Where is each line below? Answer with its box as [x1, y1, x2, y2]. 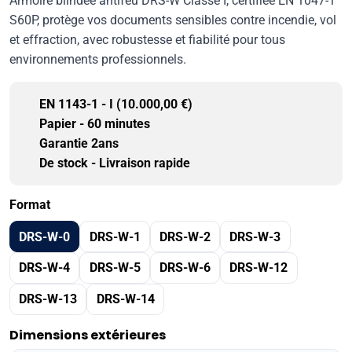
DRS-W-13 [19, 291, 78, 307]
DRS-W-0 [19, 229, 71, 244]
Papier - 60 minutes [39, 116, 150, 132]
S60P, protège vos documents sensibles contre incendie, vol [9, 13, 336, 28]
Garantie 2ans [39, 136, 119, 152]
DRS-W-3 [229, 229, 281, 244]
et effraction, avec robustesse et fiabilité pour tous [9, 32, 285, 48]
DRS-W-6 [159, 260, 211, 276]
